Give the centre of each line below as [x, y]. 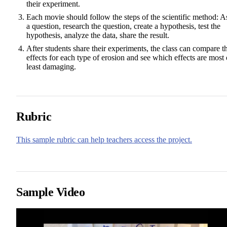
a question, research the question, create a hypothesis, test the [123, 26]
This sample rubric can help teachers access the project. [104, 139]
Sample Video [51, 192]
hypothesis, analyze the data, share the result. [98, 35]
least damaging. [51, 66]
